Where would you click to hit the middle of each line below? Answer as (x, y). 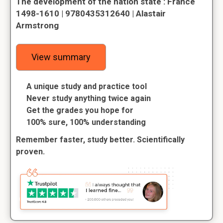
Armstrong (37, 25)
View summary (61, 57)
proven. (30, 152)
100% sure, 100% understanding (86, 122)
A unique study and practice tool (87, 86)
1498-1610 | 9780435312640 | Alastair (91, 13)
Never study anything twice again (89, 98)
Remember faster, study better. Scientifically (100, 140)
